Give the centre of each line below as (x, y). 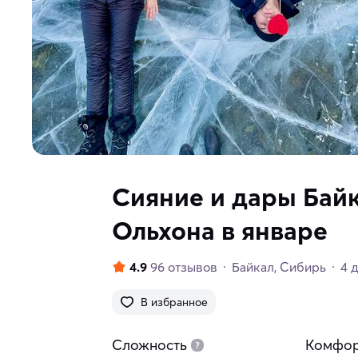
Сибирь (303, 267)
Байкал (253, 267)
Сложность (149, 345)
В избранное (174, 302)
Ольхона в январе (220, 231)
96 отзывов (184, 267)
